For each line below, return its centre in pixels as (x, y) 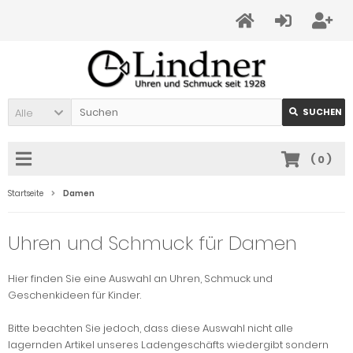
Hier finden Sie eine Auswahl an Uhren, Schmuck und (140, 279)
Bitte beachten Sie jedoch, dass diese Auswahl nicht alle (150, 329)
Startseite (26, 194)
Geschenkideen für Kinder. (74, 295)
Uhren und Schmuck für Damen (152, 243)
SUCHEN (322, 112)
